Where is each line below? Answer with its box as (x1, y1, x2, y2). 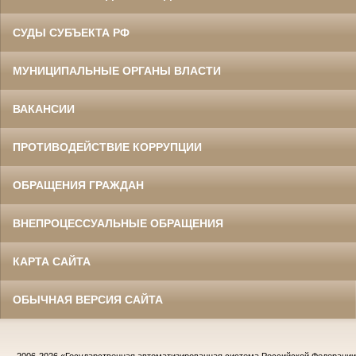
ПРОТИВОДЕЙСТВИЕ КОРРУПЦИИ (13, 141, 202, 154)
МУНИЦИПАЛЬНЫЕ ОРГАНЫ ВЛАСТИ (13, 64, 221, 78)
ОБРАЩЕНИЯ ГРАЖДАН (13, 179, 144, 192)
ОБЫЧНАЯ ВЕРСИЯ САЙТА (13, 293, 163, 307)
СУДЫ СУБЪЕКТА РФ (13, 26, 130, 40)
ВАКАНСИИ (13, 103, 75, 116)
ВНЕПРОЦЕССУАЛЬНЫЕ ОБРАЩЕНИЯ (13, 217, 223, 230)
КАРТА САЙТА (13, 255, 91, 269)
